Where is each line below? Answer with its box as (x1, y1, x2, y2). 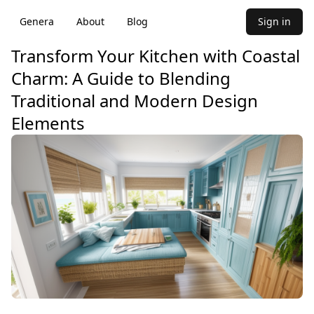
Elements (11, 111, 85, 135)
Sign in (258, 15, 291, 28)
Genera (20, 15, 54, 28)
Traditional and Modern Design (11, 89, 258, 112)
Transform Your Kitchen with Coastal (11, 44, 300, 67)
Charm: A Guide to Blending (11, 67, 231, 90)
